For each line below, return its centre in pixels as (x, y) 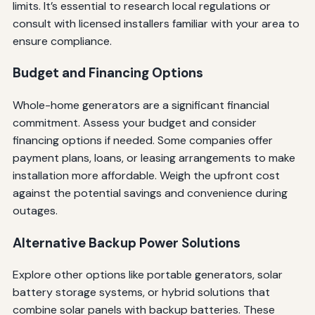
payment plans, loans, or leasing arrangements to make (154, 157)
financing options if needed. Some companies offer (142, 140)
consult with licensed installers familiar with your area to (156, 23)
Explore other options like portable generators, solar (147, 275)
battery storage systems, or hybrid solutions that (141, 292)
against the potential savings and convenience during (150, 193)
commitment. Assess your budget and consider (134, 122)
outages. (35, 210)
